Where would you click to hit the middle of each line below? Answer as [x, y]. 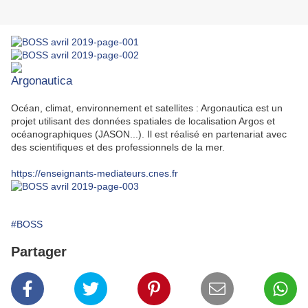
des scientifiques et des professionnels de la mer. [118, 147]
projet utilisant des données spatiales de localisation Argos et [143, 121]
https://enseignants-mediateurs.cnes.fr [95, 174]
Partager [39, 252]
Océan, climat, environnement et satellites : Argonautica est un [147, 108]
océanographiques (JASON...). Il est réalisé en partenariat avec [149, 134]
